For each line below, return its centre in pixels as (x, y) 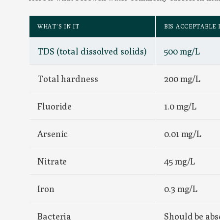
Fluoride (55, 107)
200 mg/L (182, 79)
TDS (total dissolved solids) (92, 52)
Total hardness (68, 79)
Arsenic (53, 134)
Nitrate (52, 162)
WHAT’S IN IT (58, 27)
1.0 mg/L (180, 107)
